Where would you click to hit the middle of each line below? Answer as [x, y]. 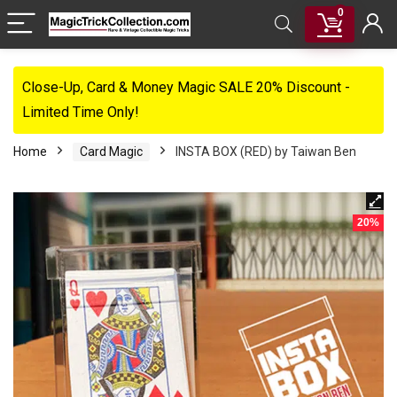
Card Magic [111, 152]
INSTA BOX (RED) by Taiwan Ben [266, 152]
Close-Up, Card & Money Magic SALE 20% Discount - [186, 87]
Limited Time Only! [81, 112]
